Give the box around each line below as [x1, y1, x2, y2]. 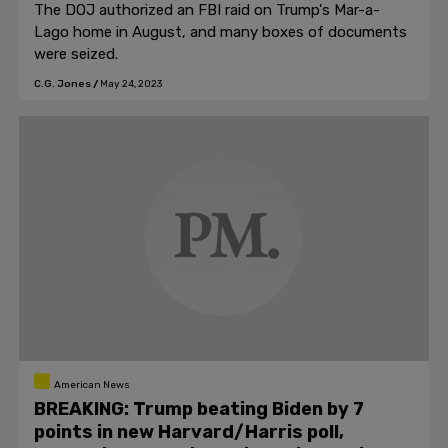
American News [53, 379, 130, 391]
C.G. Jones [34, 78, 91, 90]
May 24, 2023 [100, 78, 162, 90]
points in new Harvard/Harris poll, [34, 421, 344, 443]
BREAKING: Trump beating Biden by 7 [34, 398, 364, 420]
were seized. [34, 45, 118, 63]
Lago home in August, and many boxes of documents [34, 23, 407, 41]
